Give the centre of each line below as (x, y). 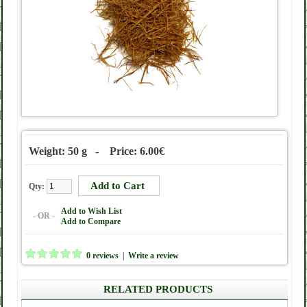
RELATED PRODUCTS (158, 289)
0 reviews (102, 256)
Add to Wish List (91, 211)
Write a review (153, 256)
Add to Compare (91, 221)
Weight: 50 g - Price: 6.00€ (97, 151)
